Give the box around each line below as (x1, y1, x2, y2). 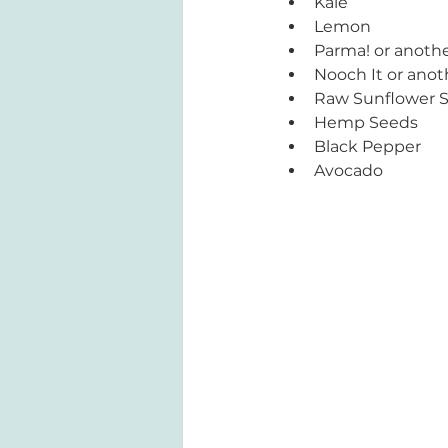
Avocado (314, 161, 383, 180)
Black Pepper (314, 137, 421, 156)
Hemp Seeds (314, 113, 422, 132)
